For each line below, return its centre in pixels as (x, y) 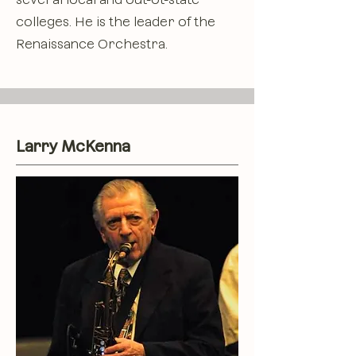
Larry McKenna (73, 146)
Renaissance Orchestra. (92, 44)
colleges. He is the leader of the (116, 22)
